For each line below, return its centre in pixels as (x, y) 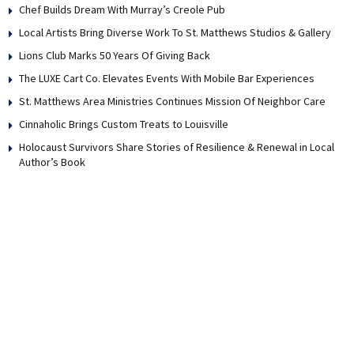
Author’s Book (52, 162)
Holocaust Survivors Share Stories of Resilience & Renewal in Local (177, 147)
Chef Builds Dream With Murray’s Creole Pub (122, 10)
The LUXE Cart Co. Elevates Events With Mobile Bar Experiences (167, 79)
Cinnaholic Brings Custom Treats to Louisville (124, 124)
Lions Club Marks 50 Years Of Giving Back (115, 56)
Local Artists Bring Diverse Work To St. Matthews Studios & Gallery (175, 33)
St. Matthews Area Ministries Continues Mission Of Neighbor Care (172, 102)
